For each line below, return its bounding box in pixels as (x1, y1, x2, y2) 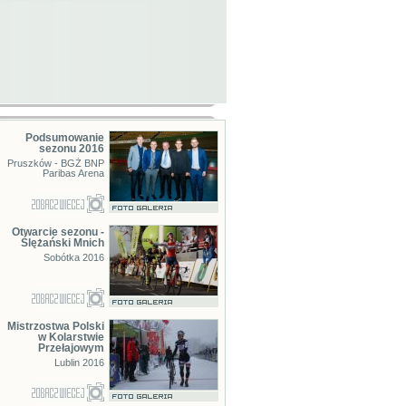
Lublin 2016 (53, 357, 104, 368)
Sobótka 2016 (43, 252, 104, 263)
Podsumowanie (24, 131, 104, 144)
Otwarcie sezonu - (11, 226, 104, 238)
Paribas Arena (42, 168, 104, 179)
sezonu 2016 (38, 142, 104, 155)
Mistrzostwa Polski (6, 320, 104, 333)
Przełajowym (37, 342, 104, 354)
